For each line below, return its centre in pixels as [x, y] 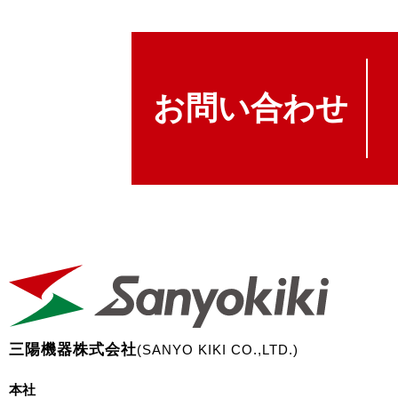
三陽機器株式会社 [73, 349]
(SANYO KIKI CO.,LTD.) [218, 349]
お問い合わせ [251, 107]
